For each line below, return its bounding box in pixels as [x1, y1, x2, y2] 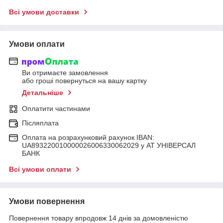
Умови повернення [9, 197, 85, 206]
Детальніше [22, 89, 63, 97]
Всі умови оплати [9, 165, 71, 174]
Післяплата [22, 119, 59, 127]
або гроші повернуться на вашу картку [22, 77, 147, 85]
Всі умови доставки [9, 7, 79, 16]
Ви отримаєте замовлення [22, 69, 108, 77]
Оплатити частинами [22, 105, 90, 113]
